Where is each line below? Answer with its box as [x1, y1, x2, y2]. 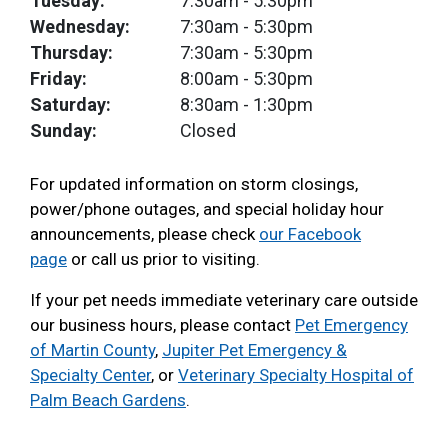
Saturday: [30, 94, 111, 115]
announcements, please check [30, 224, 259, 244]
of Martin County [30, 340, 155, 360]
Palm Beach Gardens [30, 390, 186, 410]
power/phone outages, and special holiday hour [30, 199, 384, 219]
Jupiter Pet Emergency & [162, 340, 347, 360]
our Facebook [259, 224, 361, 244]
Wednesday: [30, 16, 130, 37]
